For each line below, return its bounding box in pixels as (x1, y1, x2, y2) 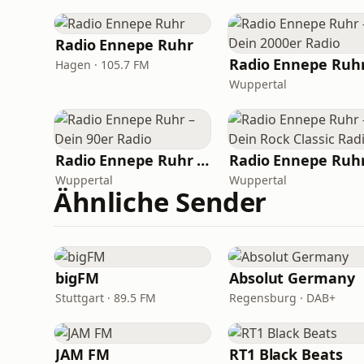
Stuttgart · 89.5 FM (55, 290, 156, 305)
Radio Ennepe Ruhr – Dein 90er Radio (197, 150, 210, 170)
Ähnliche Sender (54, 184, 267, 220)
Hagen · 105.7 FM (55, 57, 149, 72)
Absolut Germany (229, 268, 355, 288)
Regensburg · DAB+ (229, 290, 336, 305)
